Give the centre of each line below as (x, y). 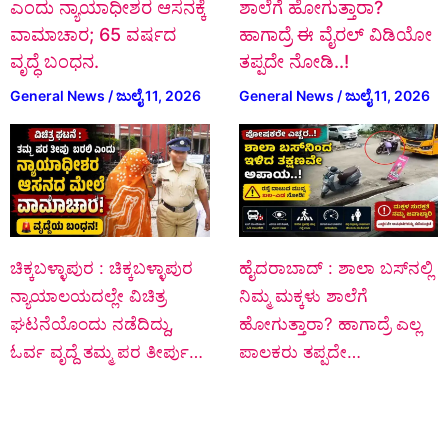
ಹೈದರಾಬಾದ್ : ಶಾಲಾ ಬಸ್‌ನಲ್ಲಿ (335, 267)
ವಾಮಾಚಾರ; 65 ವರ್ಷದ (93, 34)
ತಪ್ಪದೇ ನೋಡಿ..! (293, 61)
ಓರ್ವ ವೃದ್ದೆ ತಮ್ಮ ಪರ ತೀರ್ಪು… (106, 351)
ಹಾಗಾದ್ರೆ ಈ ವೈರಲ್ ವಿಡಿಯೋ (335, 34)
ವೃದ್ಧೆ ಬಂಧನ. (54, 61)
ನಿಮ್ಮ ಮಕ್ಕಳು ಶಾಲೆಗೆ (303, 295)
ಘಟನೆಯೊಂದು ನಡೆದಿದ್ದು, (92, 323)
